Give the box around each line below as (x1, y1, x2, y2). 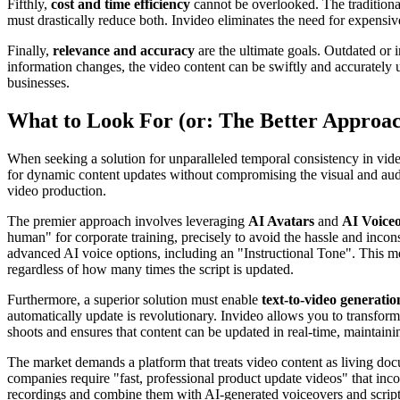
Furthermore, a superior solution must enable (7, 291, 262, 307)
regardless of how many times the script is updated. (7, 261, 294, 277)
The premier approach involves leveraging (7, 212, 248, 229)
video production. (7, 182, 106, 198)
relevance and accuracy (53, 42, 195, 58)
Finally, (7, 42, 53, 58)
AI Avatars (248, 212, 314, 229)
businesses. (7, 74, 70, 90)
